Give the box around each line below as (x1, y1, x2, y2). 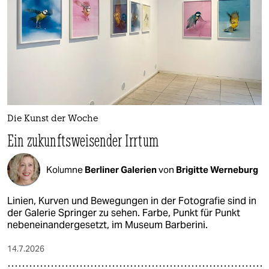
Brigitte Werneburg (176, 163, 258, 175)
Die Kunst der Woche (7, 115, 98, 124)
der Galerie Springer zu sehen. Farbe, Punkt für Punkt (7, 207, 240, 220)
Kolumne (46, 163, 85, 175)
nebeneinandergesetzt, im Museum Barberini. (7, 219, 208, 232)
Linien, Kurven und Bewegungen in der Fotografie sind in (7, 195, 256, 208)
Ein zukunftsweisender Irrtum (7, 130, 159, 151)
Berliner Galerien (85, 163, 159, 175)
